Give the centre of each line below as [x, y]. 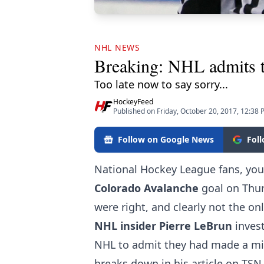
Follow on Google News [166, 139]
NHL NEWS [117, 47]
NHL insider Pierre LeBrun [163, 225]
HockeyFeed [133, 101]
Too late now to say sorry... [161, 84]
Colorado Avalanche [148, 188]
